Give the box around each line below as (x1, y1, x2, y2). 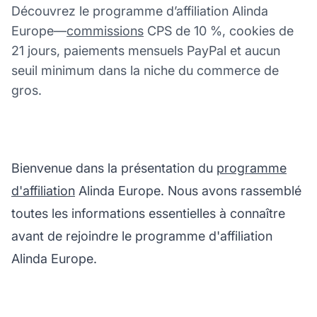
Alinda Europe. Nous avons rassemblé (75, 183, 301, 198)
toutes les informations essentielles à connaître (11, 205, 285, 221)
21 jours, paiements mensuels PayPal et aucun (11, 42, 280, 58)
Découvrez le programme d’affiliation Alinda (11, 3, 268, 18)
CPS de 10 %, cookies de (144, 23, 294, 38)
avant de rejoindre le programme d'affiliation (11, 228, 272, 243)
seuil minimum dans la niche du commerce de (11, 62, 279, 78)
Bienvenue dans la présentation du (11, 160, 217, 175)
